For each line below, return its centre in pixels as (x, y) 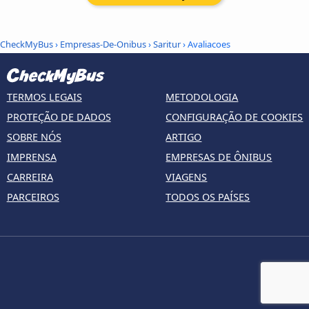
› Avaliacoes (206, 44)
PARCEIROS (33, 197)
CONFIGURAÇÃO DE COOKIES (235, 117)
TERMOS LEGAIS (44, 97)
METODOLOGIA (202, 97)
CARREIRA (30, 177)
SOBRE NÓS (34, 137)
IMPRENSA (31, 157)
